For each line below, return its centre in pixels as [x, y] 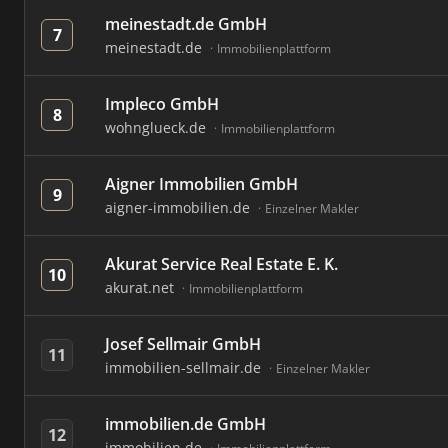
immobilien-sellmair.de [185, 367]
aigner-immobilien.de [179, 207]
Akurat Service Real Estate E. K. [221, 264]
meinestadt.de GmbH [186, 24]
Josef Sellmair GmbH [183, 344]
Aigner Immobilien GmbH [201, 184]
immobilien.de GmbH [185, 424]
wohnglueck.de [157, 127]
